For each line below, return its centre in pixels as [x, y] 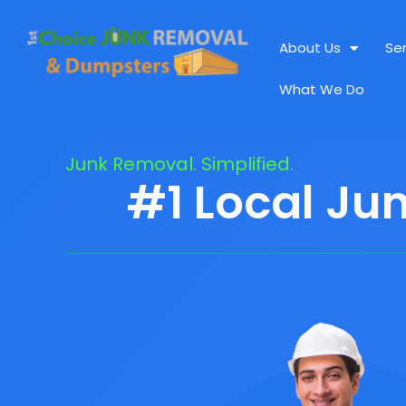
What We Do [322, 89]
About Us [310, 48]
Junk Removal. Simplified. [179, 164]
